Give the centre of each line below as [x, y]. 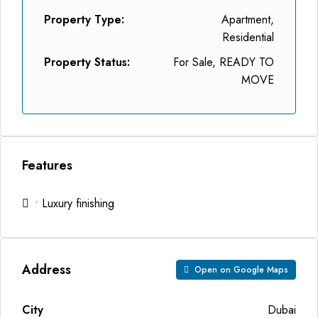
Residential [248, 37]
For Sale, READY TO [224, 62]
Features [47, 165]
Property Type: [84, 20]
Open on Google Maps [240, 270]
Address [46, 269]
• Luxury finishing [75, 203]
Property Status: [87, 62]
